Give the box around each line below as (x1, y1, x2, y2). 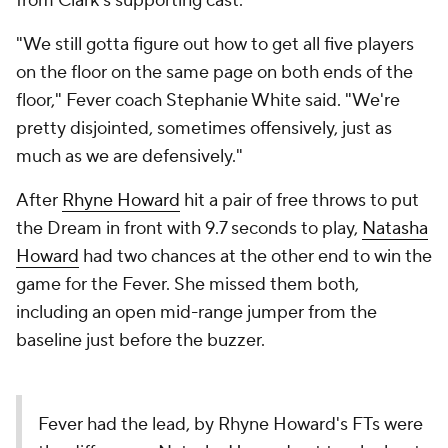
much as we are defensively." (16, 145, 247, 168)
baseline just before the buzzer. (16, 329, 269, 352)
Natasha (362, 217, 428, 240)
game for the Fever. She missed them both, (16, 273, 359, 296)
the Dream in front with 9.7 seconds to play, (16, 217, 362, 240)
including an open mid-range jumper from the (16, 301, 377, 324)
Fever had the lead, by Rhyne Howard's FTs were (38, 413, 423, 436)
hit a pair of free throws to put (180, 189, 419, 212)
